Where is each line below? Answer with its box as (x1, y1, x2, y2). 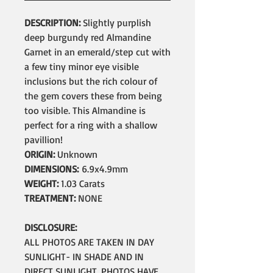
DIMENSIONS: (24, 163, 82, 175)
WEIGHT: (24, 177, 61, 190)
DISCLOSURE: (24, 221, 77, 233)
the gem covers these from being (24, 90, 162, 102)
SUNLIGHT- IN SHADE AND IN (24, 250, 144, 263)
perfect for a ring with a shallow (24, 119, 157, 131)
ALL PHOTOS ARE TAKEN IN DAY (24, 236, 154, 248)
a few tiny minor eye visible (24, 60, 139, 73)
